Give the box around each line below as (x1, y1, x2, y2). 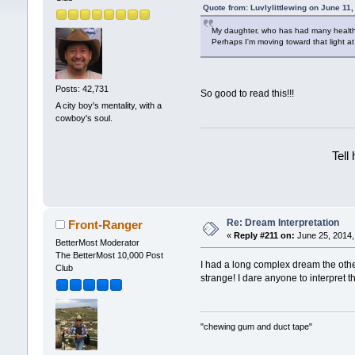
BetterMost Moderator (55, 237, 139, 247)
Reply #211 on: (233, 230, 295, 240)
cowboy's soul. (55, 113, 113, 124)
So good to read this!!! (200, 88, 295, 100)
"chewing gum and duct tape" (200, 322, 313, 332)
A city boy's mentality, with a (55, 101, 162, 111)
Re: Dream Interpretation (226, 216, 339, 228)
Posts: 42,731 (55, 83, 109, 94)
